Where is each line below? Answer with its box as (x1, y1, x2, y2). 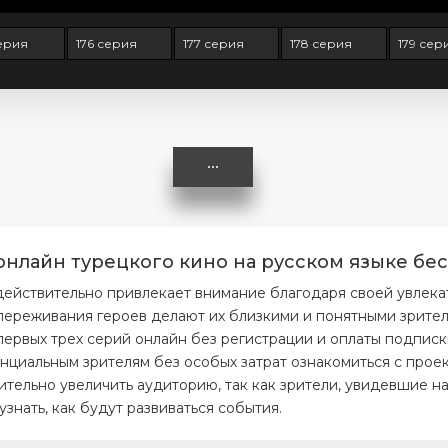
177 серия (183, 36, 244, 51)
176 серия (75, 36, 137, 51)
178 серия (290, 36, 353, 51)
